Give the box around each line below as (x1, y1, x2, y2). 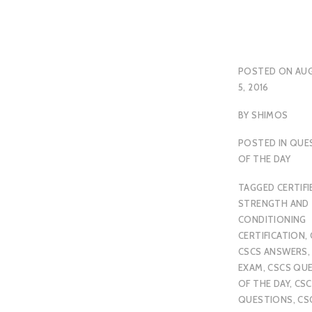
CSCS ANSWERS (238, 245, 308, 257)
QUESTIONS (238, 293, 293, 305)
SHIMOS (251, 109, 288, 120)
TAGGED (238, 181, 277, 193)
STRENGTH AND (238, 197, 309, 209)
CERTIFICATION (238, 229, 306, 241)
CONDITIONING (238, 213, 306, 225)
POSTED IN (238, 137, 290, 149)
